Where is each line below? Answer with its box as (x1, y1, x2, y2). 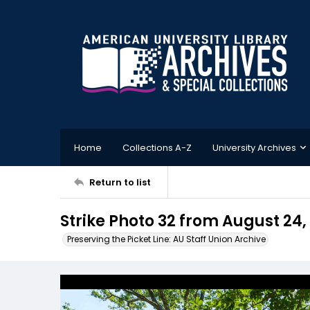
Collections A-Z (122, 140, 192, 154)
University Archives (212, 140, 296, 154)
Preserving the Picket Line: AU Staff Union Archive (67, 233, 266, 245)
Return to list (89, 175, 151, 189)
